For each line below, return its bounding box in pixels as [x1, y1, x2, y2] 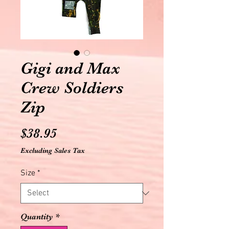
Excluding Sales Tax [20, 146, 85, 154]
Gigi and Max [20, 58, 120, 78]
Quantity [20, 212, 53, 221]
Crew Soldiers [20, 78, 124, 97]
